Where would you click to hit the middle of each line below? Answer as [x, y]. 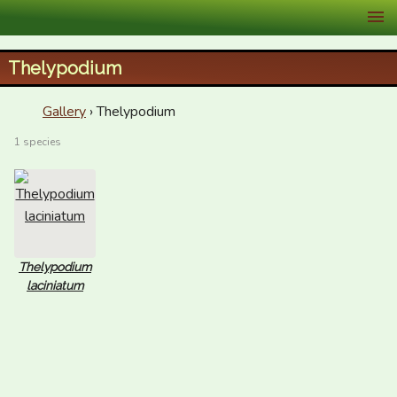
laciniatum [55, 285]
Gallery [64, 112]
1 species [38, 142]
